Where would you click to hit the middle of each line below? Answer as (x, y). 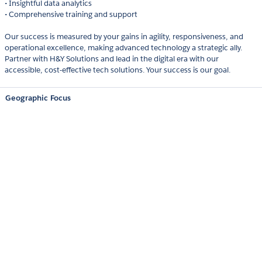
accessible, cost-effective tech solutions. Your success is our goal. (118, 70)
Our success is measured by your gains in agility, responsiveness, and (124, 37)
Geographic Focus (38, 98)
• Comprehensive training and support (71, 15)
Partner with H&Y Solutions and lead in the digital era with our (112, 59)
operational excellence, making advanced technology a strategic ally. (123, 48)
